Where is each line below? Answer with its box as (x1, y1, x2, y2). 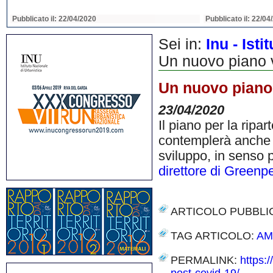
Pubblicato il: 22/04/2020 (12, 15, 96, 23)
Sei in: (158, 36, 206, 52)
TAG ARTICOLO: (171, 230, 257, 242)
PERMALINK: (171, 254, 240, 266)
